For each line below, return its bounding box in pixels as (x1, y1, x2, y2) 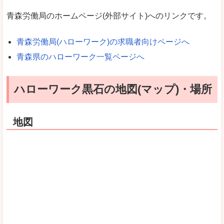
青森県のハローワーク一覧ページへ (16, 52, 144, 61)
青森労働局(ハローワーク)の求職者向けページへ (16, 37, 189, 46)
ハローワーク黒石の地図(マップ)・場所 (14, 82, 212, 95)
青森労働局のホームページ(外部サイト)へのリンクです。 (6, 11, 211, 20)
